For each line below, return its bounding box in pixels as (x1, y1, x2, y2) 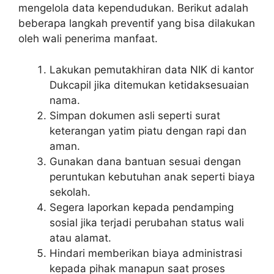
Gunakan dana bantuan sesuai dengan (50, 155, 241, 168)
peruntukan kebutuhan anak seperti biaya (50, 170, 255, 183)
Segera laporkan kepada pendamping (50, 201, 234, 213)
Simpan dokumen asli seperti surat (50, 109, 220, 122)
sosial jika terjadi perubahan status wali (50, 216, 244, 229)
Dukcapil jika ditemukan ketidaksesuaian (50, 78, 249, 91)
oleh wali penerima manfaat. (18, 32, 158, 45)
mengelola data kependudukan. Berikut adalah (18, 2, 248, 15)
